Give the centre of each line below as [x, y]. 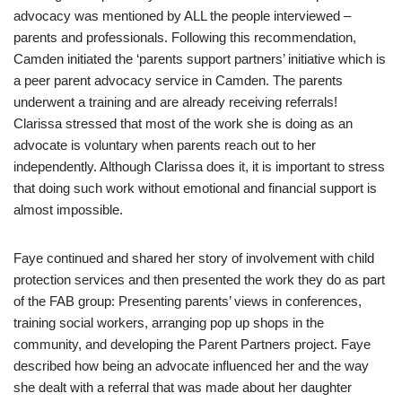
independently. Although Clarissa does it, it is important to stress [199, 166]
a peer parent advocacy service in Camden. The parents [178, 80]
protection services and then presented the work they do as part [199, 280]
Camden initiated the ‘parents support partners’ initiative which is [200, 59]
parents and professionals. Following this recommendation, [185, 37]
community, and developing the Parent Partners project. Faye [192, 344]
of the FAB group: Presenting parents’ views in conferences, [188, 301]
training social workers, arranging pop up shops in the [169, 323]
